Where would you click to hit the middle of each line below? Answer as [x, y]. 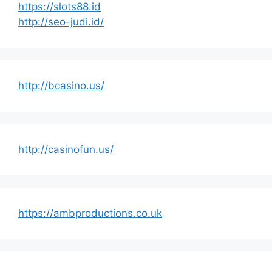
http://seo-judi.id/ [61, 22]
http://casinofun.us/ [66, 149]
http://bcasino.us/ [61, 85]
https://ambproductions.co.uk [90, 213]
